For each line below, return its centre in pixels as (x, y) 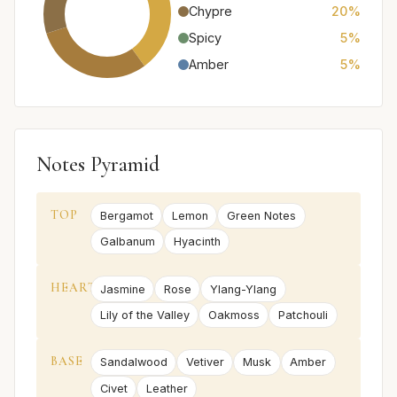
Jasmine (122, 289)
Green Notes (261, 215)
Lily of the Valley (144, 315)
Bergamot (126, 215)
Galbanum (127, 242)
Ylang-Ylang (243, 289)
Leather (167, 388)
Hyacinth (197, 242)
